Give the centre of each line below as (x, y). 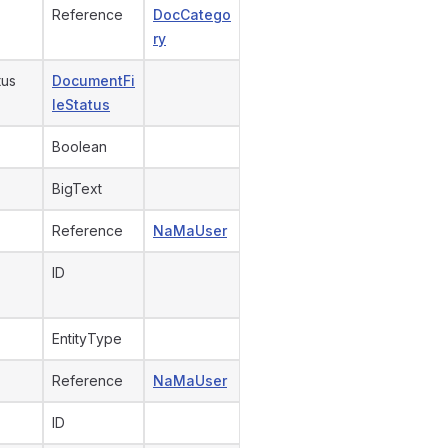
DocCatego (192, 14)
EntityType (87, 338)
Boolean (79, 146)
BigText (77, 188)
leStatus (81, 104)
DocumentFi (93, 80)
